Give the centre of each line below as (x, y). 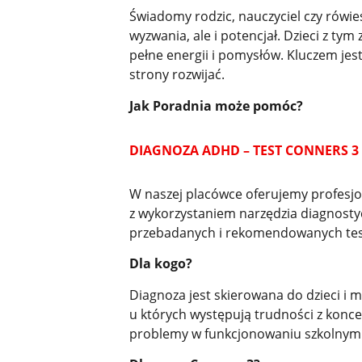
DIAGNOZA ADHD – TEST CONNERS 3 (244, 151)
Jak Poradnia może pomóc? (216, 105)
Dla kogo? (160, 264)
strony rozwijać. (177, 75)
